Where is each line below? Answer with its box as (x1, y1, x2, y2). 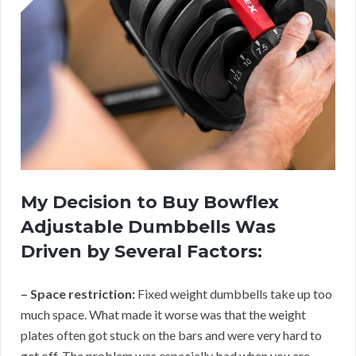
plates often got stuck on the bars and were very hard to (21, 327, 322, 343)
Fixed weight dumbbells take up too (135, 286, 332, 302)
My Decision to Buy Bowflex (21, 192, 279, 214)
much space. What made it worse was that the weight (21, 307, 306, 323)
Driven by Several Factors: (21, 241, 262, 263)
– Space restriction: (21, 286, 135, 302)
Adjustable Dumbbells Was (21, 216, 276, 238)
